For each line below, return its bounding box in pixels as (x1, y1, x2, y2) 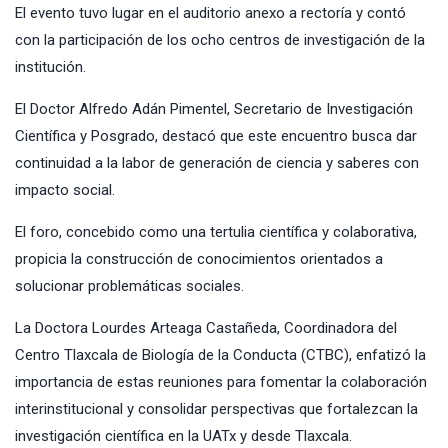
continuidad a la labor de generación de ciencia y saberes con (15, 153, 419, 172)
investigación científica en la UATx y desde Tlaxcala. (15, 426, 352, 445)
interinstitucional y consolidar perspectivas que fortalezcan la (15, 399, 418, 418)
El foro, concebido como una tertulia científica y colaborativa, (15, 222, 417, 241)
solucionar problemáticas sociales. (15, 276, 244, 295)
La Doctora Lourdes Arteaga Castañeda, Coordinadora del (15, 318, 397, 337)
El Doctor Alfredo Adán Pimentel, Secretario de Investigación (15, 99, 413, 118)
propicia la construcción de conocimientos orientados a (15, 249, 383, 268)
